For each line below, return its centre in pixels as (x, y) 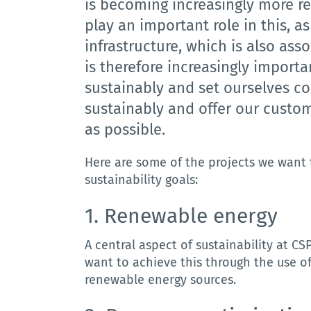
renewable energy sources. (161, 280)
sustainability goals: (142, 180)
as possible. (125, 129)
